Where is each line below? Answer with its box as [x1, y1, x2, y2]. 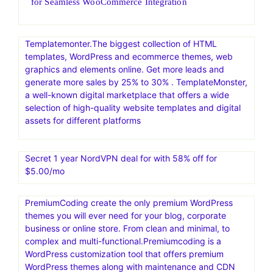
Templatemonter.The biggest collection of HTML [25, 38, 217, 49]
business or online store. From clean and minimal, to [25, 222, 230, 233]
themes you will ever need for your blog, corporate [25, 210, 226, 221]
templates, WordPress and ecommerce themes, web [25, 51, 233, 62]
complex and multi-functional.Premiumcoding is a [25, 235, 221, 246]
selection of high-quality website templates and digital [25, 102, 241, 113]
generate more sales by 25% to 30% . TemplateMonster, [25, 76, 247, 87]
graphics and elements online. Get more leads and [25, 63, 224, 74]
